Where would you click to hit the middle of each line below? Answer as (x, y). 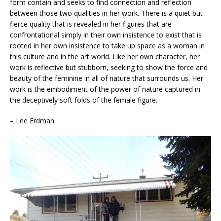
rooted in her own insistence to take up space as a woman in (107, 46)
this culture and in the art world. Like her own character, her (105, 57)
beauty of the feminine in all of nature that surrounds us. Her (107, 78)
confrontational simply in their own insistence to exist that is (106, 35)
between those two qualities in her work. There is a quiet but (106, 13)
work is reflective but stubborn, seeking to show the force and (109, 68)
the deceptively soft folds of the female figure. (84, 100)
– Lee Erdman (32, 121)
